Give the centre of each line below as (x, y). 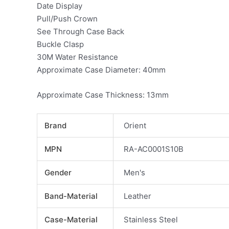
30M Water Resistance (77, 57)
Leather (138, 196)
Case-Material (71, 220)
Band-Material (71, 196)
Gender (58, 173)
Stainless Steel (151, 220)
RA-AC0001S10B (154, 149)
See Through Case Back (81, 31)
